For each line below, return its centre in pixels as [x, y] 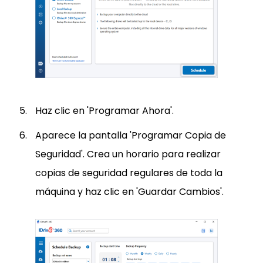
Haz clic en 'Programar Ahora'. [104, 110]
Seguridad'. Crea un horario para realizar [128, 154]
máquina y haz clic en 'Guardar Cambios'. [129, 191]
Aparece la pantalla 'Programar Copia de [131, 135]
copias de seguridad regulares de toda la [129, 173]
